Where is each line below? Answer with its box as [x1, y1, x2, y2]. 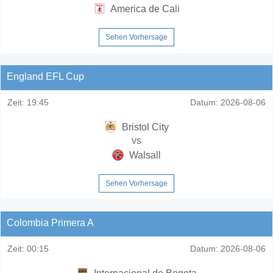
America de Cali [108, 3, 180, 14]
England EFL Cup [7, 71, 84, 82]
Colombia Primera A [7, 217, 94, 228]
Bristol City [119, 121, 169, 132]
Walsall [127, 149, 161, 160]
